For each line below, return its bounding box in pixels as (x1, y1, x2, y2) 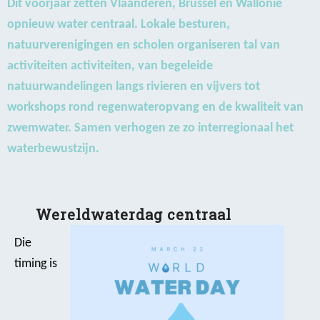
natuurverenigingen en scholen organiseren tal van (7, 39, 280, 53)
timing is (14, 256, 57, 271)
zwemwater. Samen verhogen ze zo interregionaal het (7, 121, 294, 136)
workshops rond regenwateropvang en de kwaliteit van (7, 101, 304, 115)
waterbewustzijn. (7, 142, 99, 156)
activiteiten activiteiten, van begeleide (7, 59, 213, 74)
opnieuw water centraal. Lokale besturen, (7, 18, 230, 32)
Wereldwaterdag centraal (36, 204, 231, 224)
